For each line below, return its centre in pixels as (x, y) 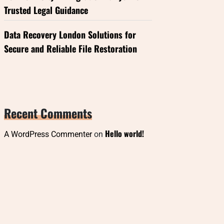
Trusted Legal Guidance (46, 10)
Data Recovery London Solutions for (70, 34)
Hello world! (124, 133)
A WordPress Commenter (48, 134)
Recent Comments (48, 113)
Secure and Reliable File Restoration (70, 48)
